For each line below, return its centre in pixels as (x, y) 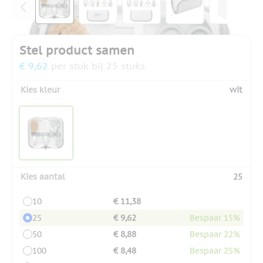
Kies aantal (43, 176)
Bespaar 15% (215, 218)
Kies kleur (40, 90)
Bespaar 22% (215, 234)
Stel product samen (77, 50)
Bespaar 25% (215, 250)
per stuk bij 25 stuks (98, 65)
